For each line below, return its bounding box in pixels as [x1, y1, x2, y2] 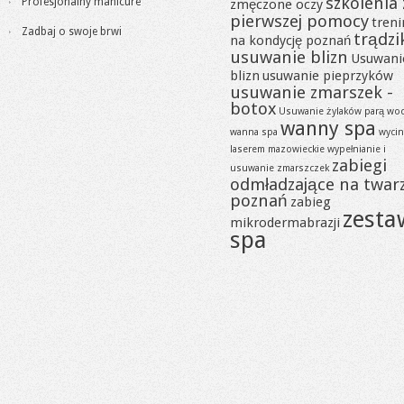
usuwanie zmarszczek [230, 162, 329, 174]
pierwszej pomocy [230, 11, 369, 32]
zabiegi [332, 155, 387, 176]
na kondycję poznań [230, 32, 351, 49]
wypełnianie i [327, 143, 386, 155]
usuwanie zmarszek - [230, 82, 393, 103]
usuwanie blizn [230, 47, 348, 68]
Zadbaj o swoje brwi [22, 25, 122, 38]
